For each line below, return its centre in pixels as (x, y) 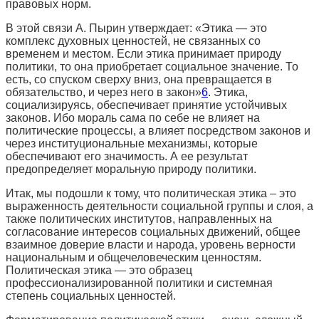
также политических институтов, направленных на (139, 219)
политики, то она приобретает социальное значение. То (152, 66)
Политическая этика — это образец (99, 270)
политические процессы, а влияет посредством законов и (158, 130)
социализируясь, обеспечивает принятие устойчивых (146, 105)
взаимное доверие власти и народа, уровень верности (151, 244)
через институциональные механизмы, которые (132, 143)
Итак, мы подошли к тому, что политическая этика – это (151, 193)
